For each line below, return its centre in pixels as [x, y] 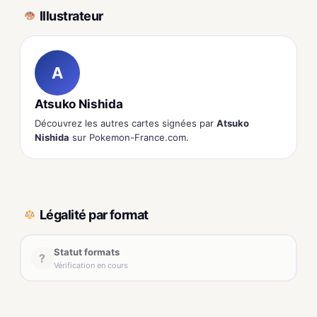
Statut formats [86, 252]
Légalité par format [94, 214]
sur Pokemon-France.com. [129, 138]
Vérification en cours [91, 265]
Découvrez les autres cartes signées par [126, 123]
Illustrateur [71, 16]
